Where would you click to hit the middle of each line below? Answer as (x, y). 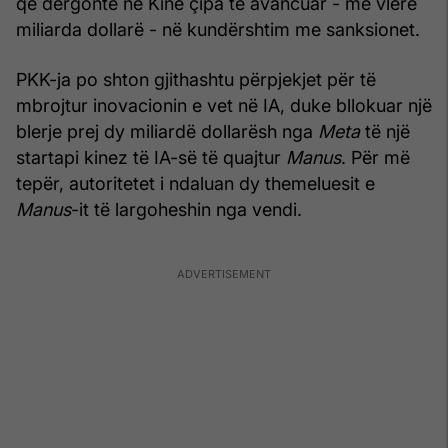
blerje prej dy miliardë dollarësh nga (167, 131)
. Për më (375, 157)
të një (385, 131)
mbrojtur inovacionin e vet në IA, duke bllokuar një (224, 105)
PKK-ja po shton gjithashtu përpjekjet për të (196, 79)
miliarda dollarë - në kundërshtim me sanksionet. (218, 29)
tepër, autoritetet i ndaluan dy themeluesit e (195, 183)
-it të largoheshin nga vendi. (186, 209)
